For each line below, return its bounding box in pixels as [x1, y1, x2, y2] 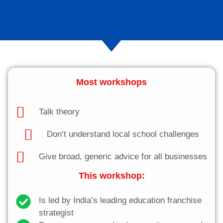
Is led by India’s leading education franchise [38, 196, 202, 206]
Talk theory [38, 107, 80, 117]
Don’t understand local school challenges [46, 129, 199, 139]
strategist [38, 208, 74, 218]
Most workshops [76, 77, 147, 88]
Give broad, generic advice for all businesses [38, 152, 207, 162]
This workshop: [78, 171, 145, 181]
